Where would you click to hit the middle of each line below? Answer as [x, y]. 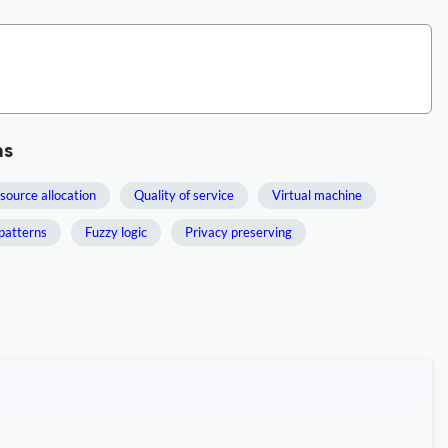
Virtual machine [317, 195]
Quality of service [184, 195]
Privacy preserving [238, 232]
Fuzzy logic [116, 232]
